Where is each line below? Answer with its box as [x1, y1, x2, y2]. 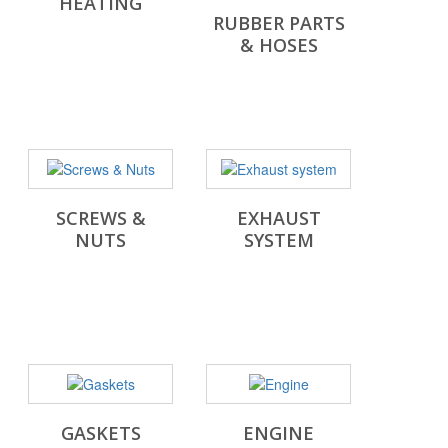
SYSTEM [243, 228, 314, 253]
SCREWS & [55, 206, 146, 231]
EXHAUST [236, 206, 321, 231]
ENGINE [243, 421, 314, 446]
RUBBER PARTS [212, 11, 345, 36]
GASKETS [60, 421, 141, 446]
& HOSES [239, 33, 318, 58]
